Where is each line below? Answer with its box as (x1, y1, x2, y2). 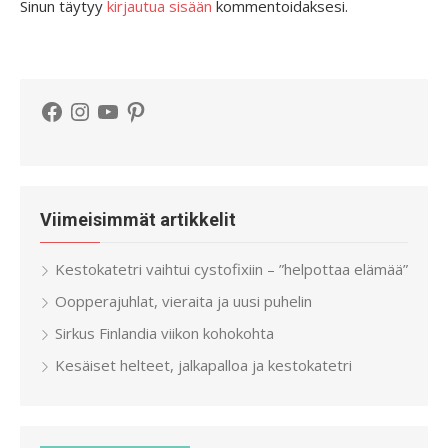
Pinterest (123, 95, 188, 116)
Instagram (67, 95, 138, 116)
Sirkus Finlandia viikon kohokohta (55, 323, 274, 344)
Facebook (39, 95, 105, 116)
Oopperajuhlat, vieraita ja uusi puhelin (55, 291, 312, 312)
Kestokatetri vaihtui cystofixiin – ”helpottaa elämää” (55, 259, 408, 280)
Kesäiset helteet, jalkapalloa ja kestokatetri (55, 355, 352, 376)
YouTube (95, 95, 157, 116)
